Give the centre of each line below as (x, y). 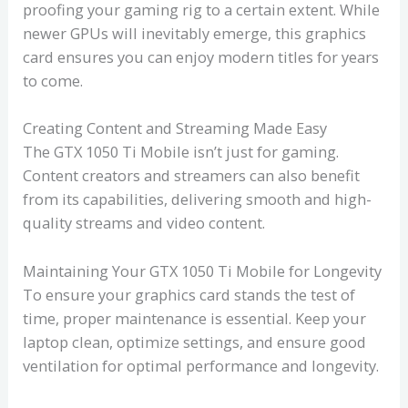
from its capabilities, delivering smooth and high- (198, 199)
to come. (53, 81)
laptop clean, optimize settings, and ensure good (195, 342)
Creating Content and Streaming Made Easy (175, 128)
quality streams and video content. (144, 223)
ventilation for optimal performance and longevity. (201, 365)
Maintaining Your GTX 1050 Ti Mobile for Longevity (203, 270)
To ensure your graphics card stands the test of (189, 294)
